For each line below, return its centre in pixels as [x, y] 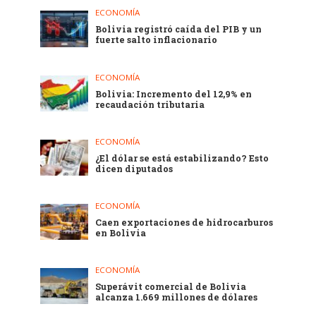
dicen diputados [134, 168]
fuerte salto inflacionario [157, 40]
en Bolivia [121, 232]
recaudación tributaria [150, 104]
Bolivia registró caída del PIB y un [179, 29]
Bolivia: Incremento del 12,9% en [174, 93]
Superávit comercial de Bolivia [171, 286]
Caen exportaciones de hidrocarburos [184, 222]
